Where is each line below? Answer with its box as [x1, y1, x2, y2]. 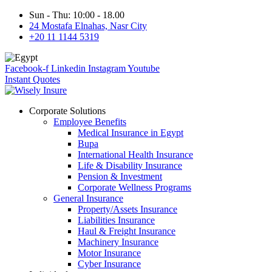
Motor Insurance [78, 248, 141, 258]
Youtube [127, 63, 160, 73]
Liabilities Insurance [78, 215, 155, 225]
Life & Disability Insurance [78, 160, 182, 171]
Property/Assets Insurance [78, 204, 177, 214]
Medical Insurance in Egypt [78, 127, 183, 138]
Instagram [88, 63, 126, 73]
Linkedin [51, 63, 86, 73]
